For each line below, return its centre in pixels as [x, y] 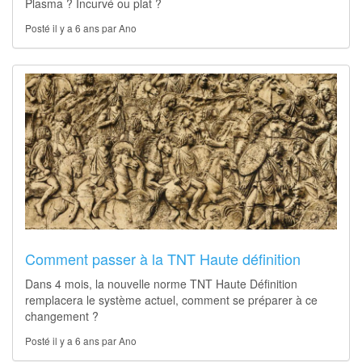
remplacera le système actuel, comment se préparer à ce [171, 299]
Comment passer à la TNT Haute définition [163, 258]
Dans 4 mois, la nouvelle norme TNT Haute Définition [161, 283]
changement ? [62, 316]
